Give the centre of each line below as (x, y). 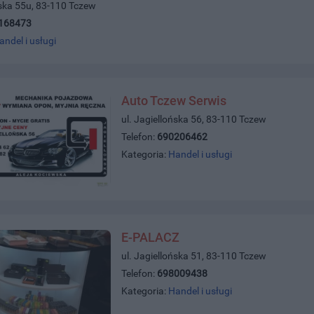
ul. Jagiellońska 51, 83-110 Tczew (194, 256)
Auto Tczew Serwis (174, 101)
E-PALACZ (151, 238)
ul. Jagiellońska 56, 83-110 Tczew (194, 120)
